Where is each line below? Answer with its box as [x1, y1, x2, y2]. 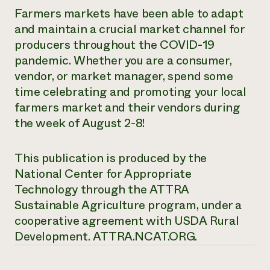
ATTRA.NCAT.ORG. [92, 228, 197, 245]
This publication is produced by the [14, 149, 207, 167]
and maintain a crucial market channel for [14, 20, 245, 38]
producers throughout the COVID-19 [14, 36, 215, 54]
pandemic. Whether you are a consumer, [14, 52, 232, 69]
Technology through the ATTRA [14, 181, 189, 198]
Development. [14, 228, 93, 245]
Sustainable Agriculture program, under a [14, 196, 242, 214]
